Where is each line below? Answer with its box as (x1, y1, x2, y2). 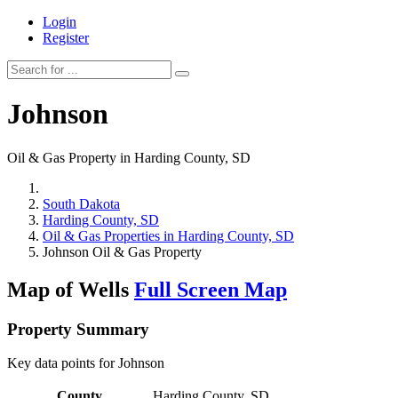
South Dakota (43, 195, 120, 211)
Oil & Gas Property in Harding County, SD (7, 149, 251, 165)
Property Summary (7, 319, 149, 338)
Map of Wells (7, 277, 134, 301)
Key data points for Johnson (7, 355, 164, 371)
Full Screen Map (134, 277, 287, 301)
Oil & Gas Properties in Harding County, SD (43, 227, 294, 243)
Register (43, 30, 89, 45)
